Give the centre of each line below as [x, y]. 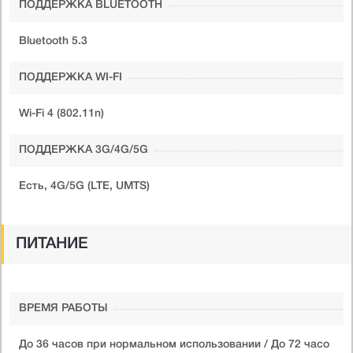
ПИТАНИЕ [52, 244]
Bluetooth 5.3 [53, 41]
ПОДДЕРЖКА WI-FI [71, 77]
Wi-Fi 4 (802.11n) [61, 113]
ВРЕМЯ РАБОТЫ [63, 308]
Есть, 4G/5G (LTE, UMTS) [84, 186]
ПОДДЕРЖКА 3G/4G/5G [84, 150]
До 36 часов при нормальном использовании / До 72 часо [174, 344]
